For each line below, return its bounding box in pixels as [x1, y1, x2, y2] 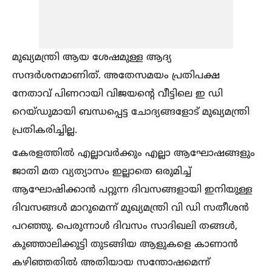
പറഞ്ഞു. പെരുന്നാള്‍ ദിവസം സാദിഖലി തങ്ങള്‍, [12, 220, 237, 233]
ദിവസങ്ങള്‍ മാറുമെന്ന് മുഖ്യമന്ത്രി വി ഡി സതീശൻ [12, 202, 249, 214]
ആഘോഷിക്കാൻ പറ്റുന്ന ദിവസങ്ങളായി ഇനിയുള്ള [12, 183, 253, 196]
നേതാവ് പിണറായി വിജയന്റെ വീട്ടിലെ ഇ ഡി [12, 87, 223, 100]
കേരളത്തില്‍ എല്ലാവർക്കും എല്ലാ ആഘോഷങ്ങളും [12, 147, 255, 160]
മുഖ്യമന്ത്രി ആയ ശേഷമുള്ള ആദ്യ [12, 51, 172, 64]
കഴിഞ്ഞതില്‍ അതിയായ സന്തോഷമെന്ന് [12, 256, 210, 269]
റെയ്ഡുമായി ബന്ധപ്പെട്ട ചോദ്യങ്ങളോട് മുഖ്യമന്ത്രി [12, 106, 250, 118]
